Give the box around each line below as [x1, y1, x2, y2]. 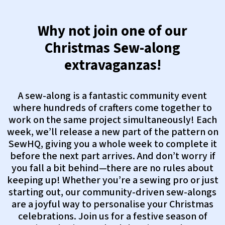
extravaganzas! [64, 55, 161, 75]
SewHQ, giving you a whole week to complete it [8, 137, 217, 151]
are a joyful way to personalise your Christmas [12, 197, 213, 211]
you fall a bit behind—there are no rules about [12, 161, 213, 175]
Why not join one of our [38, 21, 187, 41]
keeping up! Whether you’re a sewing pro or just [7, 173, 218, 187]
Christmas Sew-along [45, 38, 180, 58]
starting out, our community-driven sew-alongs [9, 185, 216, 199]
